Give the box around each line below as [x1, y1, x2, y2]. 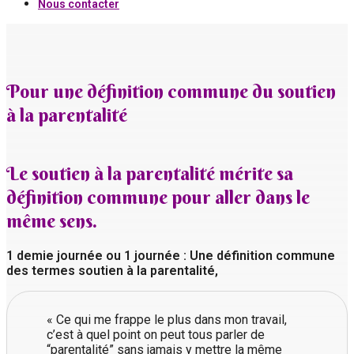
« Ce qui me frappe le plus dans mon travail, [47, 311, 287, 327]
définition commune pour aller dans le [6, 184, 310, 209]
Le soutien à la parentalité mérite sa [6, 160, 293, 185]
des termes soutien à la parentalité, [6, 262, 218, 278]
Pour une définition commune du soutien [6, 78, 336, 103]
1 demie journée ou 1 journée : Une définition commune [6, 247, 335, 263]
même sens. [6, 208, 97, 232]
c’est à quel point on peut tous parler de [47, 326, 265, 342]
